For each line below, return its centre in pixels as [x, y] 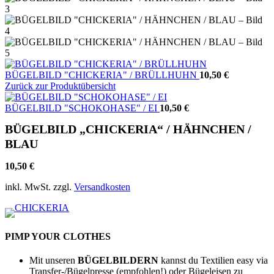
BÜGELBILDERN [118, 260]
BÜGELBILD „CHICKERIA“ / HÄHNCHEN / [128, 129]
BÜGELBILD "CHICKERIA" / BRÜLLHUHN [102, 75]
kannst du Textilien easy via [213, 260]
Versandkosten [102, 187]
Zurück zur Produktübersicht [60, 86]
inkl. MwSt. [28, 187]
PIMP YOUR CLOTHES [58, 236]
